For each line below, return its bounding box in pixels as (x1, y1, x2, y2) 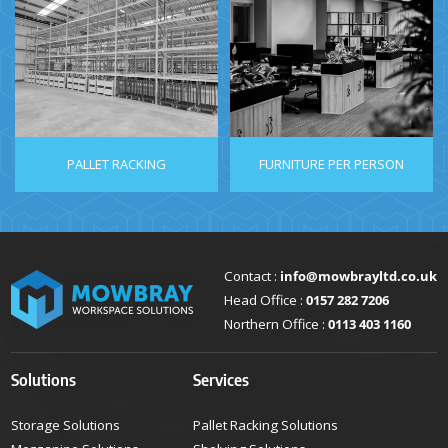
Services (193, 369, 250, 390)
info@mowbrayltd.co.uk (279, 266, 437, 285)
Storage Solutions (11, 415, 121, 434)
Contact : (223, 266, 280, 285)
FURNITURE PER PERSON (259, 154, 404, 173)
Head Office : (223, 290, 306, 309)
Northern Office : (223, 314, 328, 333)
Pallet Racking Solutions (193, 415, 339, 434)
